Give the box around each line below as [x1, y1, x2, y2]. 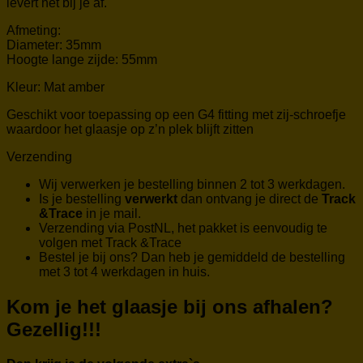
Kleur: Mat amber [6, 80, 105, 95]
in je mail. [83, 207, 141, 221]
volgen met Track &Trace [39, 236, 181, 250]
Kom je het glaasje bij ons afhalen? [6, 296, 333, 318]
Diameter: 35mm [6, 38, 101, 53]
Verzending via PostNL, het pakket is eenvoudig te [39, 221, 327, 236]
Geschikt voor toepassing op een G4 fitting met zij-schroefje [6, 108, 346, 122]
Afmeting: [6, 23, 61, 38]
